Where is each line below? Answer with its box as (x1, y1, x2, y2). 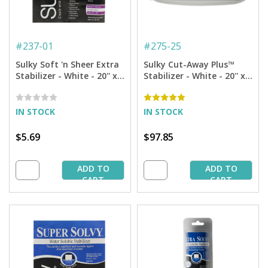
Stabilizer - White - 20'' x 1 (16, 70, 124, 82)
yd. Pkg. (16, 81, 48, 93)
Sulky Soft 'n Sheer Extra (16, 59, 119, 71)
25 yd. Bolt (144, 81, 188, 93)
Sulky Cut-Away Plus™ (144, 59, 234, 71)
